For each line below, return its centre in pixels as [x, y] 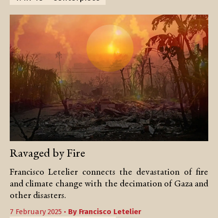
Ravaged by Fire [47, 154]
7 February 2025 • [39, 211]
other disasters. [38, 196]
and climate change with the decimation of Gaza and [109, 184]
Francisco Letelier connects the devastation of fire [109, 172]
